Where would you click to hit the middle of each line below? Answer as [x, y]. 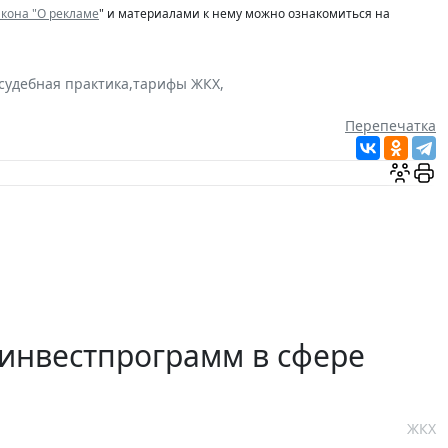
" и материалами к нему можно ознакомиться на [244, 14]
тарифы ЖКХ [176, 84]
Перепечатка [390, 126]
